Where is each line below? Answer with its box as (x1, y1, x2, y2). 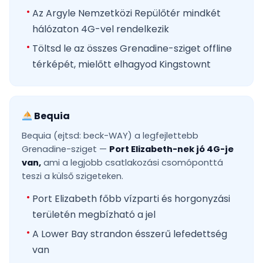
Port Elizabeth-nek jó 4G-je (109, 143, 234, 156)
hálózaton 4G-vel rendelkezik (32, 22, 169, 36)
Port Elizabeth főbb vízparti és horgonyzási (32, 192, 230, 206)
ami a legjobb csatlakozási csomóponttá (41, 157, 223, 169)
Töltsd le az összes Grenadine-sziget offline (32, 42, 232, 56)
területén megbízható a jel (32, 208, 156, 222)
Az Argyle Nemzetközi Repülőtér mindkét (32, 6, 221, 21)
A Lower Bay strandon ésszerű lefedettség (32, 227, 227, 241)
